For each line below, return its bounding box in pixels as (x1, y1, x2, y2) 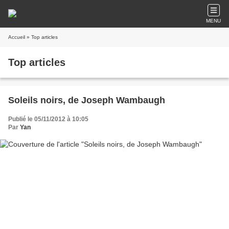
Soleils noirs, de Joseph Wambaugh (8, 95, 165, 105)
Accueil (8, 34, 25, 40)
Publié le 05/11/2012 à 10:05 (8, 116, 88, 123)
